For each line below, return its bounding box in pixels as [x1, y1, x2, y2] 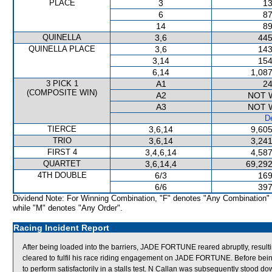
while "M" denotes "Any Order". [13, 203, 123, 212]
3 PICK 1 [46, 79, 78, 88]
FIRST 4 [47, 148, 77, 157]
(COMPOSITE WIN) [27, 88, 97, 97]
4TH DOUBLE [37, 171, 87, 180]
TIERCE [47, 124, 76, 134]
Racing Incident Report [13, 223, 109, 233]
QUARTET [43, 159, 81, 168]
